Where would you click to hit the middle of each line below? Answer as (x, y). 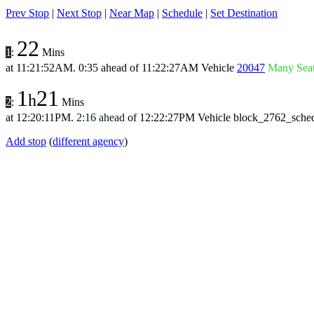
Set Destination (244, 13)
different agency (88, 141)
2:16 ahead (101, 117)
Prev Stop (27, 13)
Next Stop (79, 13)
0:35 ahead (103, 68)
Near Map (132, 13)
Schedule (182, 13)
